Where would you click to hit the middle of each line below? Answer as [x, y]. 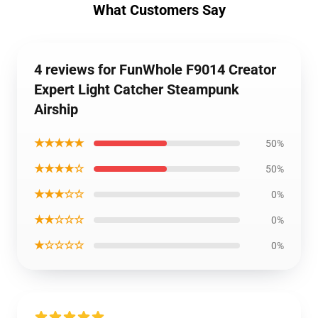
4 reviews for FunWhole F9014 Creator [155, 70]
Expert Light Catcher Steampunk [137, 89]
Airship [56, 109]
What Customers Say [159, 10]
